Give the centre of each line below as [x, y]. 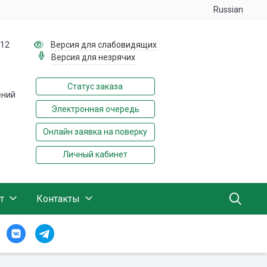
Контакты [58, 198]
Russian [229, 9]
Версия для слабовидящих [104, 45]
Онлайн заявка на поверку [95, 131]
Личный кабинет [95, 155]
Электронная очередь [95, 109]
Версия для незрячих [93, 57]
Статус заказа [95, 86]
